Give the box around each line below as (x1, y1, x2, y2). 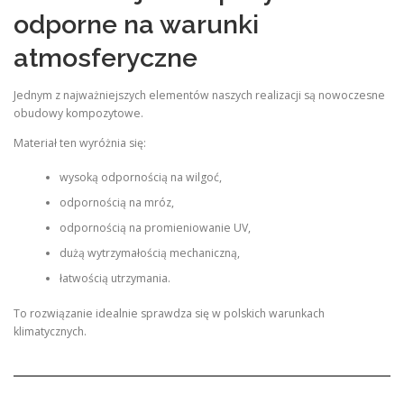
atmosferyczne (14, 41, 197, 73)
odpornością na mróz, (59, 195, 174, 211)
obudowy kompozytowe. (14, 105, 143, 121)
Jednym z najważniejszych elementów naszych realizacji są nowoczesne (14, 87, 385, 103)
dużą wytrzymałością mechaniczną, (59, 245, 240, 262)
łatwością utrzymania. (59, 271, 170, 287)
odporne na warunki (14, 8, 259, 40)
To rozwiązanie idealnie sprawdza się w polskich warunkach (14, 305, 325, 321)
